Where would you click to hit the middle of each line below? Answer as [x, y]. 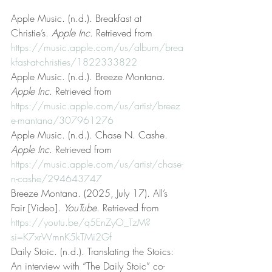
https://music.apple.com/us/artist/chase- [97, 164]
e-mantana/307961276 [62, 120]
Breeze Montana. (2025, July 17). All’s [91, 193]
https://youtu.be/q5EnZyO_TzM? [81, 222]
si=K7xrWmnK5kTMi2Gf [61, 236]
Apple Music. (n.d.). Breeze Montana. [90, 76]
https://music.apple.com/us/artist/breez [96, 105]
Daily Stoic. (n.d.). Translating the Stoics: [94, 251]
